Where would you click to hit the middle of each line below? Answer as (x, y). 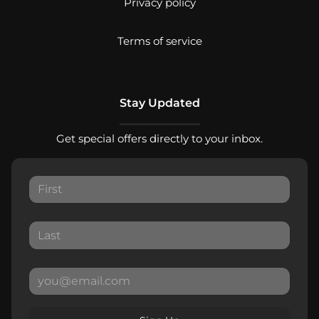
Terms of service (159, 41)
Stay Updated (159, 103)
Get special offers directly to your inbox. (159, 138)
